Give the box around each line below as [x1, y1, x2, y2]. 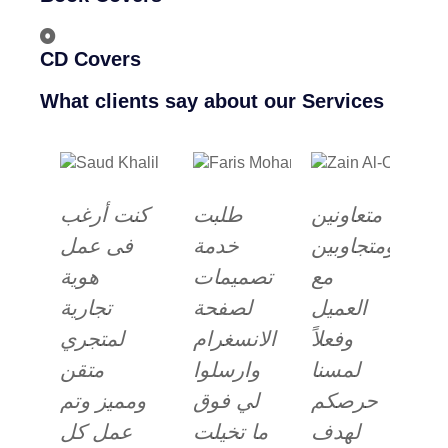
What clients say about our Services [40, 90, 384, 112]
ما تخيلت [192, 420, 268, 443]
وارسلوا [192, 358, 260, 381]
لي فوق [192, 389, 259, 412]
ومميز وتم [60, 389, 146, 412]
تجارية [60, 296, 112, 319]
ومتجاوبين [310, 234, 395, 257]
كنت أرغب [60, 203, 149, 226]
